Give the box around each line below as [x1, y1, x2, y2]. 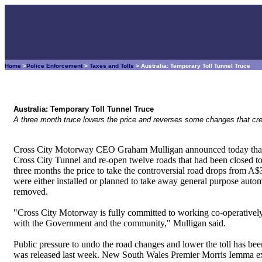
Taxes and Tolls [89, 63, 134, 69]
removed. [13, 187, 48, 196]
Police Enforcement [26, 63, 82, 69]
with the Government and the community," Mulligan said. [13, 218, 226, 228]
